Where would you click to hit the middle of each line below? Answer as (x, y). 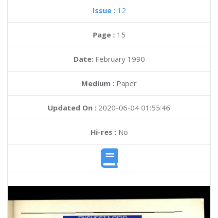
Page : (105, 35)
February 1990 (120, 59)
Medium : (98, 83)
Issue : (105, 10)
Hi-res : (103, 132)
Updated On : (72, 108)
